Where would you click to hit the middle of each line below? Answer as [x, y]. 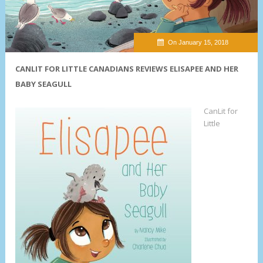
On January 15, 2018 [198, 43]
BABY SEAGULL [44, 84]
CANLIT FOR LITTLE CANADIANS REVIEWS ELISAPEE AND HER [127, 69]
